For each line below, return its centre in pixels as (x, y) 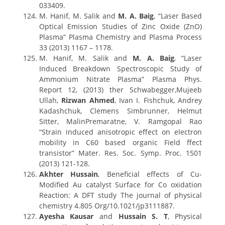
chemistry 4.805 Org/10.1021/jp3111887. (107, 206)
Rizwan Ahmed (88, 100)
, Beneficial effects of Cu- (150, 174)
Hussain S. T (143, 216)
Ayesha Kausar (66, 216)
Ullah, (50, 100)
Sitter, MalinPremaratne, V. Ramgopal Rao (121, 121)
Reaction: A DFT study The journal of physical (121, 195)
